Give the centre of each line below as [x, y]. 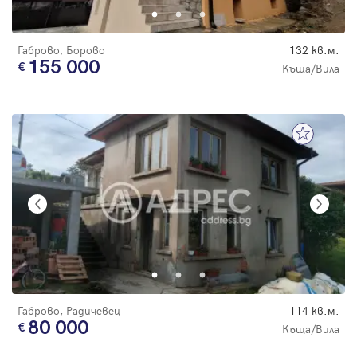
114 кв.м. [314, 310]
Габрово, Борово [61, 49]
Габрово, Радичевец [69, 310]
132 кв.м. [314, 49]
